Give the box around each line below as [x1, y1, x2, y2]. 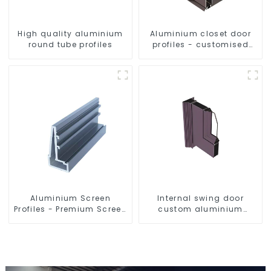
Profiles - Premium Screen [13, 204, 127, 215]
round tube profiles [28, 39, 113, 50]
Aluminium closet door [150, 28, 251, 39]
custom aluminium [158, 204, 243, 215]
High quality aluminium [18, 28, 123, 39]
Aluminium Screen [30, 193, 111, 204]
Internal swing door [157, 193, 244, 204]
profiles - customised [152, 39, 249, 50]
